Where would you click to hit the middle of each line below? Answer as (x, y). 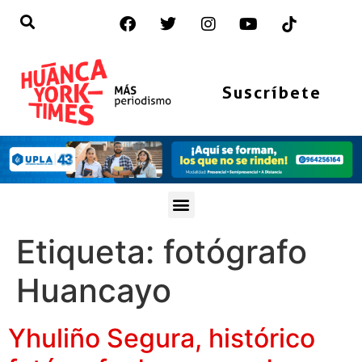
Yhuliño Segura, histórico (162, 338)
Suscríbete (271, 92)
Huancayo (94, 290)
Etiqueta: (90, 251)
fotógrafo (235, 251)
